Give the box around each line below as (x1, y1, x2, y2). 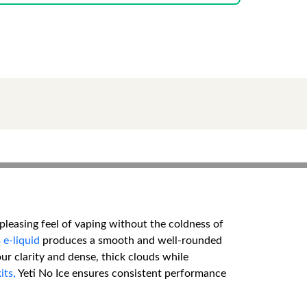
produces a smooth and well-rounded (40, 235, 222, 246)
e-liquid (3, 235, 40, 246)
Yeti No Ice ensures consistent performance (16, 268, 226, 279)
